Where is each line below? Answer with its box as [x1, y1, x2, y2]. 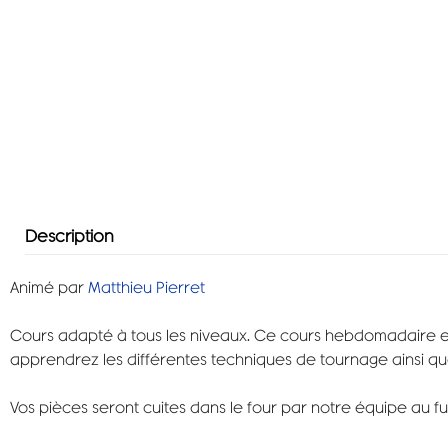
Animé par [10, 275, 88, 299]
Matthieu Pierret [88, 275, 205, 299]
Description [25, 223, 114, 248]
